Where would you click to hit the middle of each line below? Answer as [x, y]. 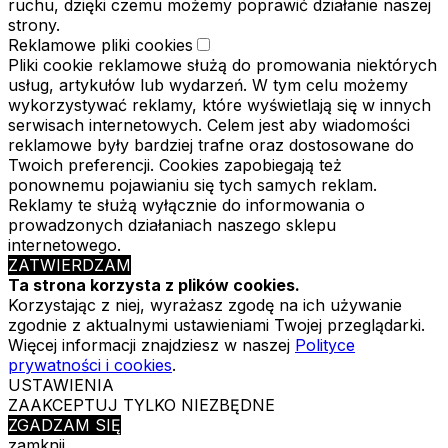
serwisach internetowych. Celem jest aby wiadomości [209, 124]
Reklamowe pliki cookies [100, 44]
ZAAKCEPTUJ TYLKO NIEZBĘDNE [141, 404]
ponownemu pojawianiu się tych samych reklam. [192, 184]
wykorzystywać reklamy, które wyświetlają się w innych [219, 104]
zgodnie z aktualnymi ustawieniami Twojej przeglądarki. [216, 324]
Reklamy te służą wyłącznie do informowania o [186, 204]
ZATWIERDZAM [69, 264]
